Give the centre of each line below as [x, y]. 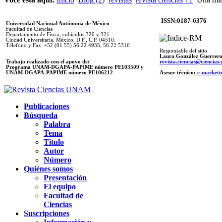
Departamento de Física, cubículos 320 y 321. [58, 34]
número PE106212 [91, 72]
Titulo [54, 142]
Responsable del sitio [183, 51]
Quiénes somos [48, 168]
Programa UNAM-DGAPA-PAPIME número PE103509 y [75, 67]
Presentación [65, 177]
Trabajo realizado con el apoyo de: [48, 61]
